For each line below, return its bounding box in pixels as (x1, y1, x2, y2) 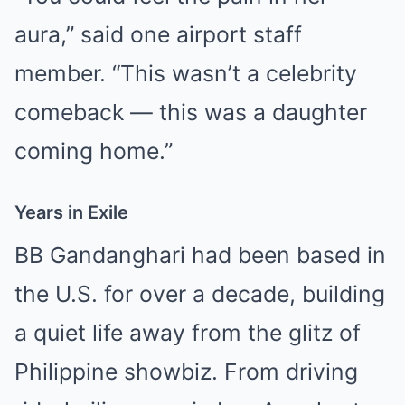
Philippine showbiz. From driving (14, 357, 358, 385)
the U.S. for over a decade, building (14, 279, 385, 307)
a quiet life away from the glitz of (14, 318, 361, 346)
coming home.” (14, 137, 173, 165)
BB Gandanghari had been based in (14, 240, 386, 268)
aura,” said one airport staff (14, 20, 302, 48)
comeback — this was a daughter (14, 98, 367, 126)
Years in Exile (14, 201, 128, 223)
